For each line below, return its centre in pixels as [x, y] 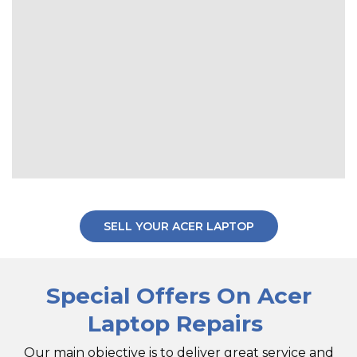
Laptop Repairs [178, 324]
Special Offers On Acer [178, 296]
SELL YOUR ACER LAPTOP [178, 227]
